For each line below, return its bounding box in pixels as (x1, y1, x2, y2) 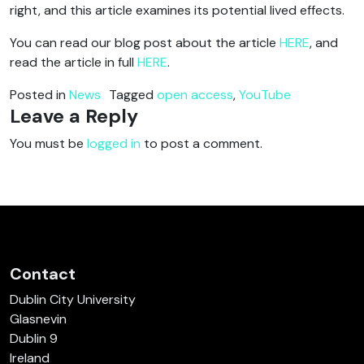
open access (157, 86, 233, 104)
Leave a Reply (10, 104, 138, 129)
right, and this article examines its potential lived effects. (10, 2, 344, 19)
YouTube (239, 86, 291, 104)
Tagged (109, 86, 157, 104)
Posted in (10, 86, 69, 104)
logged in (87, 135, 141, 153)
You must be (10, 135, 87, 153)
